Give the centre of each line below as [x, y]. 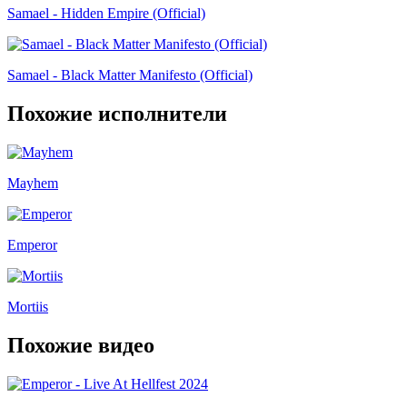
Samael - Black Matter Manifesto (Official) [130, 75]
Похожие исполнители [117, 113]
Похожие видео [81, 345]
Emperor [32, 244]
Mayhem [33, 183]
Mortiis [28, 306]
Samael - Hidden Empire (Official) [106, 14]
